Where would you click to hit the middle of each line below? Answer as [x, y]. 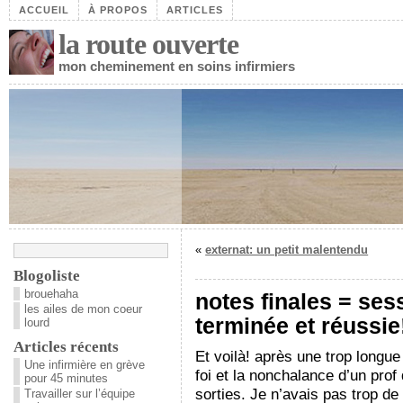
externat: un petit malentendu [287, 250]
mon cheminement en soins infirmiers [177, 66]
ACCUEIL [44, 10]
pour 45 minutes [66, 378]
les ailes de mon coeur [83, 309]
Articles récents [66, 347]
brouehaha [51, 294]
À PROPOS [118, 10]
